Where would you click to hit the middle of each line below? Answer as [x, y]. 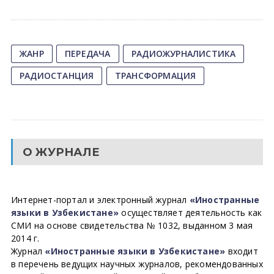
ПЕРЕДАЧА [87, 54]
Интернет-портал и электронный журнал [100, 200]
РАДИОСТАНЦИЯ [57, 76]
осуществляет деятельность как [191, 213]
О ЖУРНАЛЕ [61, 152]
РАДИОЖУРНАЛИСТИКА [183, 54]
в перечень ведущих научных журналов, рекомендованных [137, 264]
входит [242, 251]
